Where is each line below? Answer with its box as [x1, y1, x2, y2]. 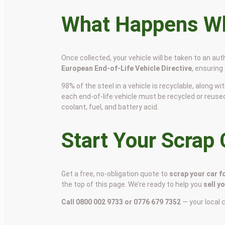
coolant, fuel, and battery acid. [61, 103, 159, 111]
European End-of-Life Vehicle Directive [61, 64, 192, 73]
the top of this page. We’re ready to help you [61, 180, 204, 188]
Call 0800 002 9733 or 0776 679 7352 [61, 197, 181, 206]
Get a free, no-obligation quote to [61, 169, 170, 178]
